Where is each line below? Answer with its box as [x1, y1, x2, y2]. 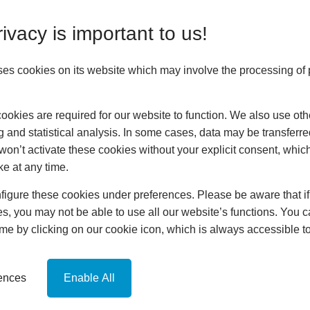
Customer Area [127, 134, 211, 145]
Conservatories [127, 150, 210, 162]
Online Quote [131, 266, 206, 278]
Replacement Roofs [113, 200, 224, 212]
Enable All [64, 271, 115, 284]
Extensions [138, 183, 200, 195]
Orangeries [138, 167, 199, 179]
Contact [146, 250, 192, 262]
